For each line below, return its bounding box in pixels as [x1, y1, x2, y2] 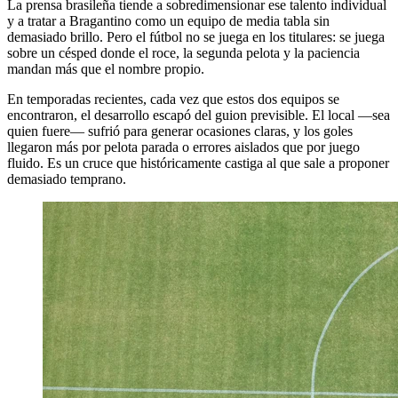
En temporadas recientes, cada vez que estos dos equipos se [7, 91, 339, 107]
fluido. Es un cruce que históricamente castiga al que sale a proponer [7, 155, 389, 171]
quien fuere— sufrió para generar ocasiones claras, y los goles [7, 123, 353, 139]
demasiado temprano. [7, 171, 126, 187]
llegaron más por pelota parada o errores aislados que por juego [7, 139, 360, 155]
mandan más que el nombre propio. [7, 60, 204, 76]
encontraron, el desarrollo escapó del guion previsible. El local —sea [7, 107, 390, 123]
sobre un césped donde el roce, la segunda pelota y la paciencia [7, 44, 360, 60]
